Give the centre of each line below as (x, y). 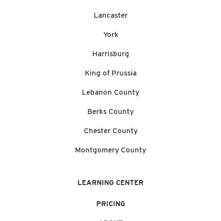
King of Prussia (110, 73)
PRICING (110, 203)
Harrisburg (110, 54)
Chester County (110, 130)
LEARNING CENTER (110, 182)
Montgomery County (110, 150)
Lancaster (110, 15)
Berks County (110, 111)
